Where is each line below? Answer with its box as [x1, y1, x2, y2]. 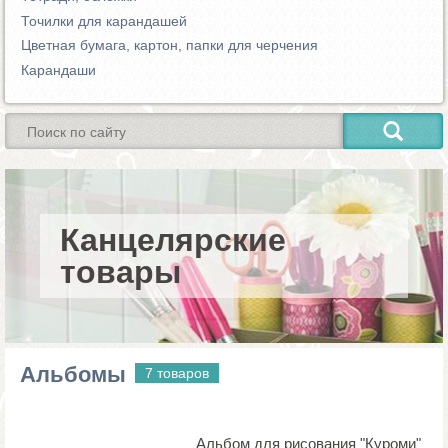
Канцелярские [60, 221, 286, 258]
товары [60, 253, 181, 290]
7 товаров [145, 364, 209, 381]
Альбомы [20, 361, 126, 387]
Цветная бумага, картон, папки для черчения [21, 37, 318, 54]
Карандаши [21, 61, 96, 78]
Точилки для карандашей [21, 12, 187, 29]
